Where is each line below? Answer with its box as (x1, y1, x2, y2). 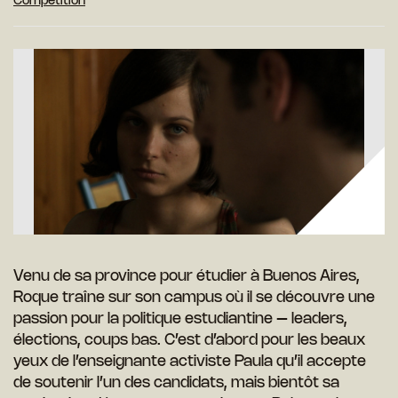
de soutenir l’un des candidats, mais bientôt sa (13, 376, 339, 391)
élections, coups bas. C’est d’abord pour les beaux (13, 333, 365, 348)
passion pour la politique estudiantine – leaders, (13, 312, 347, 327)
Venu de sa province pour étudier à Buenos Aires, (13, 269, 360, 284)
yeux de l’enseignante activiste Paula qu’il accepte (13, 354, 366, 370)
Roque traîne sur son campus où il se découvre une (13, 291, 375, 306)
